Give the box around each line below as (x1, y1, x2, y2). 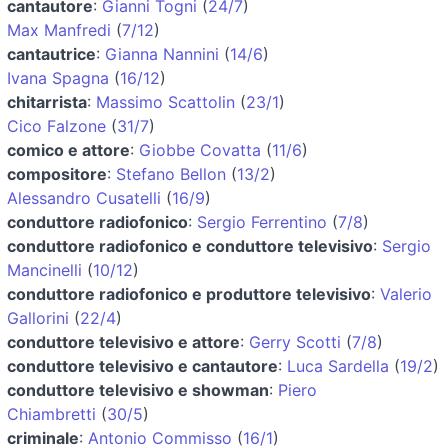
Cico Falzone (7, 115, 106, 136)
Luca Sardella (287, 355, 389, 376)
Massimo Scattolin (96, 91, 235, 112)
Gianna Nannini (105, 43, 219, 64)
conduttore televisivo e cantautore (7, 355, 278, 376)
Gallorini (7, 307, 69, 328)
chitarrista (7, 91, 87, 112)
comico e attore (7, 139, 130, 160)
